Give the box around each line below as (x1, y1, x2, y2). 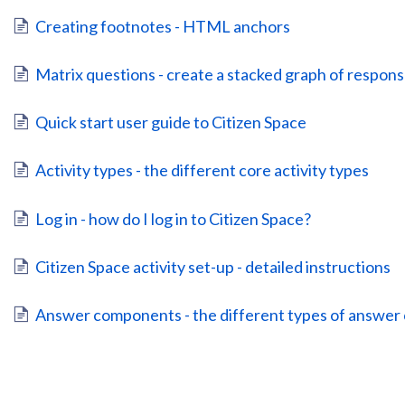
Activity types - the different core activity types (35, 160, 370, 181)
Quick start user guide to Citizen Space (35, 112, 307, 133)
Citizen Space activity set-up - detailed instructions (35, 256, 391, 277)
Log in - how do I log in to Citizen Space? (35, 208, 312, 229)
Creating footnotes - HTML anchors (35, 15, 291, 36)
